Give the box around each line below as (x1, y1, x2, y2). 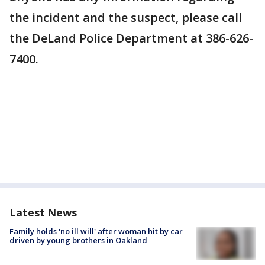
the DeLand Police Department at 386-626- (9, 30, 253, 46)
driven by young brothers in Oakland (9, 235, 147, 245)
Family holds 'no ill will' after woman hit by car (9, 226, 183, 237)
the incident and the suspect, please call (9, 9, 242, 25)
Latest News (9, 205, 77, 219)
